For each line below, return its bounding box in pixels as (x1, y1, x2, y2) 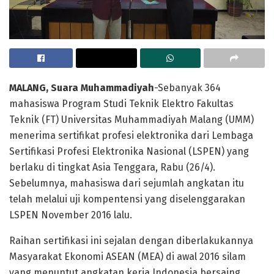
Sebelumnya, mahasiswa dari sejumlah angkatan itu (9, 177, 244, 189)
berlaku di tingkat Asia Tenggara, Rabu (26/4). (9, 161, 215, 173)
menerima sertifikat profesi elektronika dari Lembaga (9, 129, 253, 141)
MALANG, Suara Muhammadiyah (9, 81, 154, 94)
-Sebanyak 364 (154, 81, 221, 94)
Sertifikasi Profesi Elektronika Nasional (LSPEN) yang (9, 145, 249, 157)
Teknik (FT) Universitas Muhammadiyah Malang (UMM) (9, 113, 254, 125)
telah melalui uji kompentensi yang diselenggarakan (9, 193, 245, 205)
